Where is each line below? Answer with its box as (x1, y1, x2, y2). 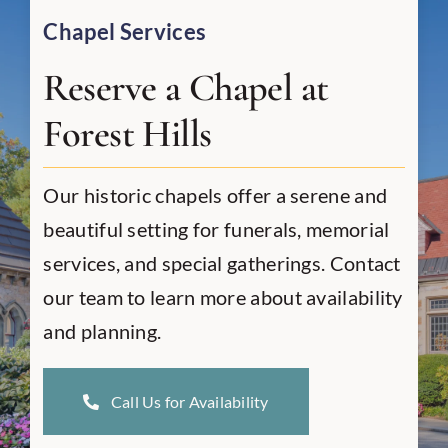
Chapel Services (43, 18, 207, 46)
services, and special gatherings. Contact (43, 251, 401, 276)
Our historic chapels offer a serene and (43, 183, 388, 208)
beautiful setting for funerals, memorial (43, 217, 390, 242)
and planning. (43, 319, 162, 344)
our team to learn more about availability (43, 285, 403, 310)
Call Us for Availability (110, 392, 269, 412)
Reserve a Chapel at (43, 65, 329, 112)
